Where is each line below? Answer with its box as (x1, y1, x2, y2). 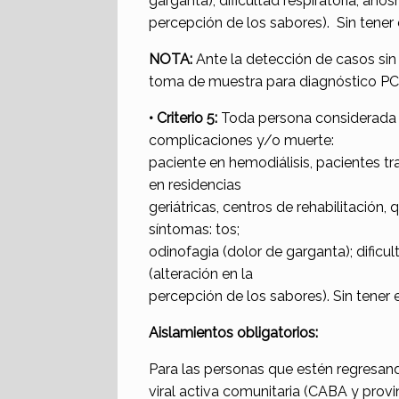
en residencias (149, 176, 241, 194)
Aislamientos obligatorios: (149, 324, 318, 342)
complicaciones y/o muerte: (149, 132, 334, 150)
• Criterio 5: (149, 110, 217, 127)
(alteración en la (149, 265, 253, 283)
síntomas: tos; (149, 221, 240, 239)
